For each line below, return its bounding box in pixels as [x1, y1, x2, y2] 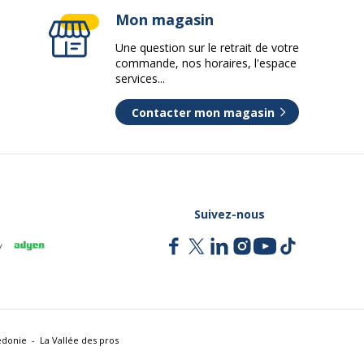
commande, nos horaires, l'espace [115, 55, 297, 71]
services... [115, 71, 165, 86]
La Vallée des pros [40, 334, 119, 346]
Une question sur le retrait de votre [115, 40, 299, 55]
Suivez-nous [193, 206, 265, 222]
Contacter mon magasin [132, 104, 275, 120]
